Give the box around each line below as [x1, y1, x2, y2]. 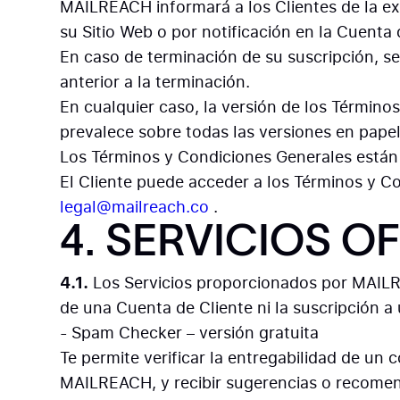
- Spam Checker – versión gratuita [60, 321, 320, 344]
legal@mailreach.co [60, 196, 210, 218]
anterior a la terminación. [60, 71, 251, 93]
